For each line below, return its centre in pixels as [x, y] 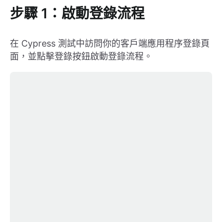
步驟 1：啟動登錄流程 [77, 14]
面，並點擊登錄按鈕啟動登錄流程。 [81, 56]
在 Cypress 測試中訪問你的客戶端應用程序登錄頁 [110, 44]
